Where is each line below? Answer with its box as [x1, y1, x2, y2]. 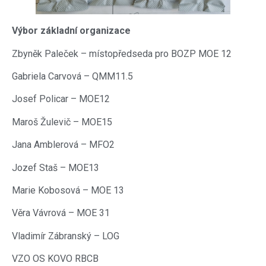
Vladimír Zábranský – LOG [12, 230, 119, 242]
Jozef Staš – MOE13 [12, 161, 99, 173]
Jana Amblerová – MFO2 [12, 139, 115, 151]
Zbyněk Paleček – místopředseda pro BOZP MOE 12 [12, 47, 232, 59]
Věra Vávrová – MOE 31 [12, 207, 110, 219]
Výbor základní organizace [12, 25, 131, 37]
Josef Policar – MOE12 [12, 93, 110, 105]
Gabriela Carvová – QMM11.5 [12, 71, 133, 83]
